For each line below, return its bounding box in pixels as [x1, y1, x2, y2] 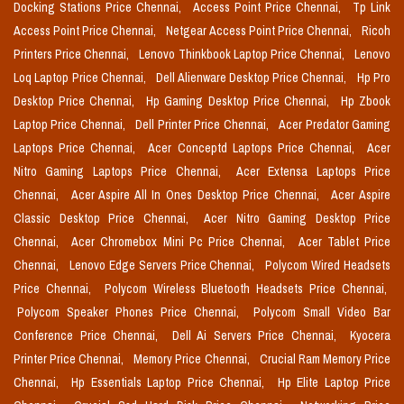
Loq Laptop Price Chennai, [14, 69, 150, 87]
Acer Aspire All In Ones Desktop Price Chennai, [70, 187, 325, 204]
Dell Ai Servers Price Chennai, [171, 327, 343, 344]
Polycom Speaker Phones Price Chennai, [17, 304, 246, 321]
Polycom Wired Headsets [265, 257, 390, 274]
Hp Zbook [340, 93, 391, 110]
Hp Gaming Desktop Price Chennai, [146, 93, 334, 110]
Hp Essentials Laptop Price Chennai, [71, 374, 271, 391]
